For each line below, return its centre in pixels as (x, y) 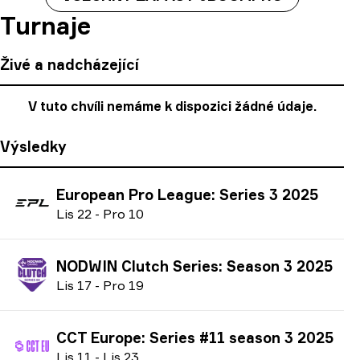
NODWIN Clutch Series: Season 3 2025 (194, 266)
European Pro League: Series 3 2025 (187, 194)
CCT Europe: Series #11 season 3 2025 (195, 337)
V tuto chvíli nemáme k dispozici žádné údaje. (172, 106)
